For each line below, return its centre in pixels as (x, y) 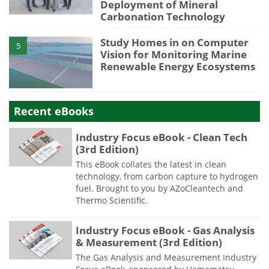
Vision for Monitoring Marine (174, 55)
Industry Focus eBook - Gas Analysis (165, 230)
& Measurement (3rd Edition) (149, 242)
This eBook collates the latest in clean (151, 165)
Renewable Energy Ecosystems (178, 67)
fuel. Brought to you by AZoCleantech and (159, 189)
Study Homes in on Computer (175, 43)
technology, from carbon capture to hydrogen (167, 177)
